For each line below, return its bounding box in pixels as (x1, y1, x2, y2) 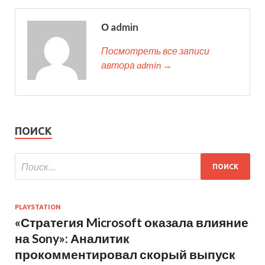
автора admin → (101, 59, 172, 71)
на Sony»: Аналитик (15, 231, 130, 246)
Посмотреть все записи (101, 45, 209, 57)
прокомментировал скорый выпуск (15, 247, 235, 262)
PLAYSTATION (15, 203, 61, 211)
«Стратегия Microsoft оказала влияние (15, 215, 248, 230)
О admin (101, 21, 138, 34)
